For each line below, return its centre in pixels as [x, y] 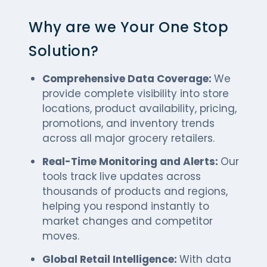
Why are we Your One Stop [128, 27]
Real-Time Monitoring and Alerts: [131, 161]
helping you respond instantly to [126, 206]
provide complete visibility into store [136, 93]
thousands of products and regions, [135, 191]
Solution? [64, 51]
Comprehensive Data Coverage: [128, 78]
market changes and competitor [128, 221]
